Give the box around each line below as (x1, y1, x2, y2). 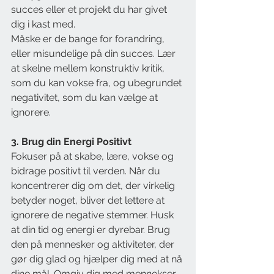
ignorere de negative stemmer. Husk (11, 209, 176, 221)
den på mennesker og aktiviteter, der (11, 239, 177, 251)
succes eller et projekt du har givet (11, 4, 169, 16)
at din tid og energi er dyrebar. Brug (11, 224, 172, 236)
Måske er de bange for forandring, (11, 33, 167, 45)
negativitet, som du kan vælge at (11, 92, 160, 104)
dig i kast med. (11, 18, 75, 31)
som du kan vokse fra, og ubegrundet (11, 77, 184, 89)
